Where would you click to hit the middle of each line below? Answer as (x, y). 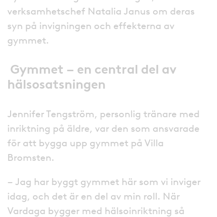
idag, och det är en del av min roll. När (93, 196)
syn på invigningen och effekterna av (91, 25)
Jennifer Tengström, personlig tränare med (103, 114)
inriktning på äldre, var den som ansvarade (103, 128)
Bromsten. (31, 157)
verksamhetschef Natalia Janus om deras (101, 11)
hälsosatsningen (56, 84)
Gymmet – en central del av (93, 69)
